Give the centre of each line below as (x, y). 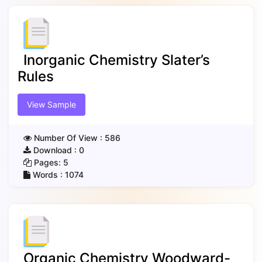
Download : (55, 150)
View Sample (51, 104)
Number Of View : (68, 138)
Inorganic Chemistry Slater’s (117, 60)
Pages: (47, 162)
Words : (48, 175)
